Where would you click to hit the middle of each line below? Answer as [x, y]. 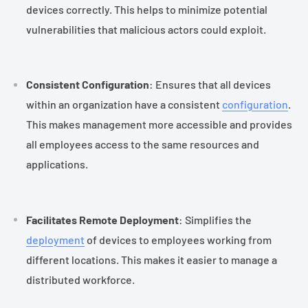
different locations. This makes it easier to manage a [152, 259]
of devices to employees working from [178, 239]
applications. [57, 164]
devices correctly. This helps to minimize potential [147, 9]
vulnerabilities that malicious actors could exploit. [146, 29]
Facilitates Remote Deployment [102, 219]
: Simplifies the [215, 219]
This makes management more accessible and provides [159, 124]
